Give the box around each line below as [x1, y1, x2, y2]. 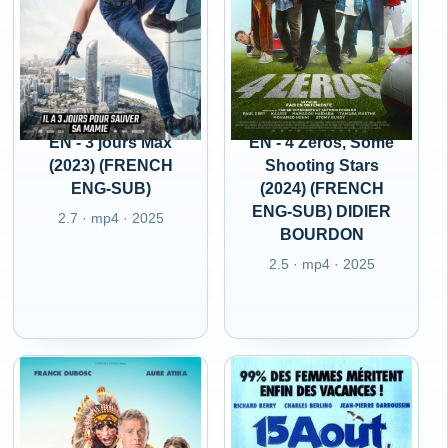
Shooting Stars [264, 157, 379, 174]
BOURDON [279, 226, 364, 243]
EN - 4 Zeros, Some [249, 134, 395, 151]
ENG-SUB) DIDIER [252, 203, 392, 220]
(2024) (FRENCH [259, 180, 384, 197]
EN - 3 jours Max [49, 134, 173, 151]
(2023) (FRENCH [48, 157, 173, 174]
